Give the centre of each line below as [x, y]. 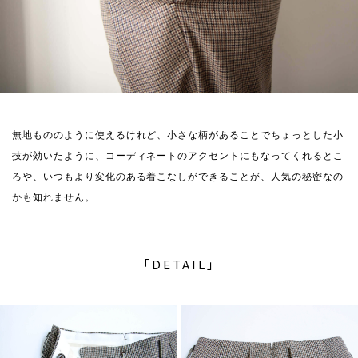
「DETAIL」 [179, 265]
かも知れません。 [54, 198]
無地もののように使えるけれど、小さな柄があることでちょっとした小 [178, 135]
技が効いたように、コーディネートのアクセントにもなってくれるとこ [178, 156]
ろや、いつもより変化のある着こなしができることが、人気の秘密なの [178, 177]
